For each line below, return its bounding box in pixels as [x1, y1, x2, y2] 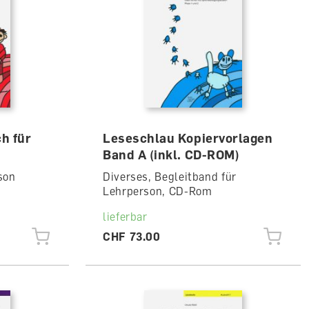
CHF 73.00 [102, 230, 161, 243]
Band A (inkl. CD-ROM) [102, 147, 240, 162]
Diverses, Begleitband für [102, 170, 237, 183]
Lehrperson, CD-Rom [102, 184, 212, 198]
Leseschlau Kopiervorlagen [102, 130, 273, 146]
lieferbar [102, 210, 148, 223]
